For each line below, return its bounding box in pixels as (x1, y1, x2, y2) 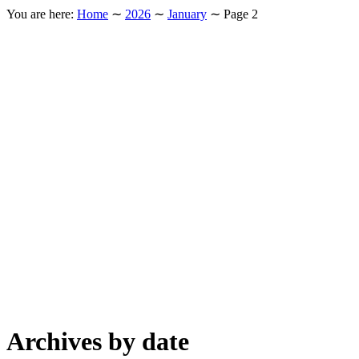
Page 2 (224, 7, 258, 21)
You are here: (6, 7, 74, 21)
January (167, 7, 207, 21)
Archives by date (6, 327, 189, 357)
